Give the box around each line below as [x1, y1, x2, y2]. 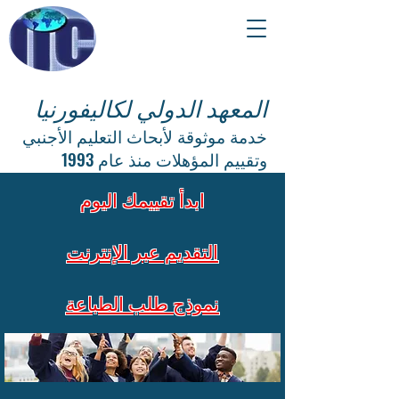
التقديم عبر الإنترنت [67, 237, 218, 265]
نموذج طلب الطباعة [66, 289, 219, 316]
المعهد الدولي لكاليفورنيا [35, 90, 267, 125]
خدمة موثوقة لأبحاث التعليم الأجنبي [22, 123, 267, 148]
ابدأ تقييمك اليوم [80, 185, 205, 213]
